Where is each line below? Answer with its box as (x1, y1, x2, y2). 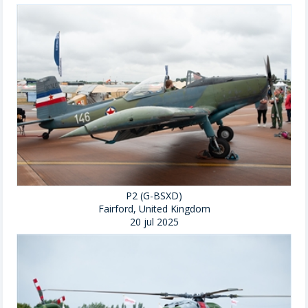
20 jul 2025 (129, 215, 179, 229)
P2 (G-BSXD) (126, 189, 182, 203)
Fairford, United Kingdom (98, 202, 210, 216)
